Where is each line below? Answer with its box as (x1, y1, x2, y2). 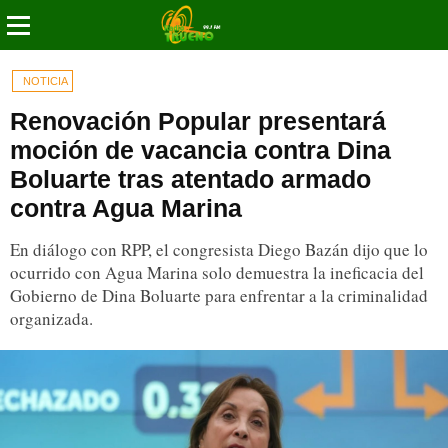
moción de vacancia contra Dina (10, 136, 391, 164)
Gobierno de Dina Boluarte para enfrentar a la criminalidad (10, 284, 428, 307)
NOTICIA (23, 75, 68, 87)
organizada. (10, 307, 93, 330)
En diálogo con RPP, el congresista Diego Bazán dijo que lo (10, 238, 428, 261)
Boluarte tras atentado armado (10, 165, 371, 193)
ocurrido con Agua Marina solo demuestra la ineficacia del (10, 261, 424, 284)
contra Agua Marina (10, 194, 242, 222)
